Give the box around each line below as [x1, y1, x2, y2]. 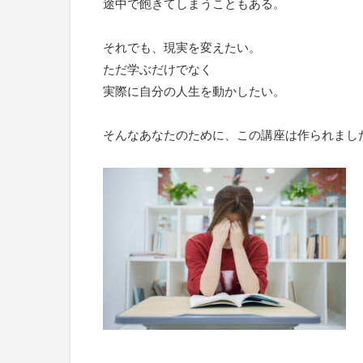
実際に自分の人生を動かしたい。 [103, 84, 285, 98]
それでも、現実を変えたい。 [103, 41, 261, 54]
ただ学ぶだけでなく [103, 62, 212, 76]
